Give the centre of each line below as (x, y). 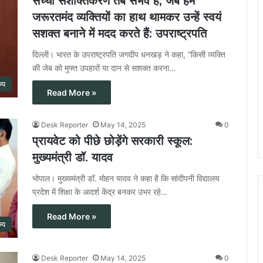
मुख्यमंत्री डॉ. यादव (73, 157)
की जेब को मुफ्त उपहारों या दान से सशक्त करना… (104, 68)
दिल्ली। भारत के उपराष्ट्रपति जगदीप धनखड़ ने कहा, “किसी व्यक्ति (129, 54)
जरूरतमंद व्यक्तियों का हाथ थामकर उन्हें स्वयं (127, 17)
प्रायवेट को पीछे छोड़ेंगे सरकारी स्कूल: (112, 141)
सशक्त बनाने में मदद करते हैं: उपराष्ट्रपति (119, 33)
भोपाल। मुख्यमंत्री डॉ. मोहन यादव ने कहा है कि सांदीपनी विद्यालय (126, 178)
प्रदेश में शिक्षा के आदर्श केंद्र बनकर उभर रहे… (100, 192)
